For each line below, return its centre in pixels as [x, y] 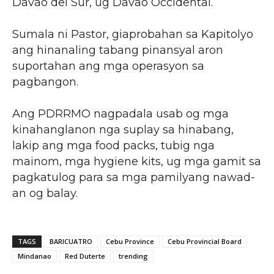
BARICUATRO [71, 241]
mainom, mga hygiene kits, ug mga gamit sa [137, 161]
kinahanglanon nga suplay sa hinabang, [123, 129]
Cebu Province [130, 241]
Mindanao [35, 256]
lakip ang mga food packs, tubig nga [113, 145]
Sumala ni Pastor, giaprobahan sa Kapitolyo [133, 34]
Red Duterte [85, 256]
